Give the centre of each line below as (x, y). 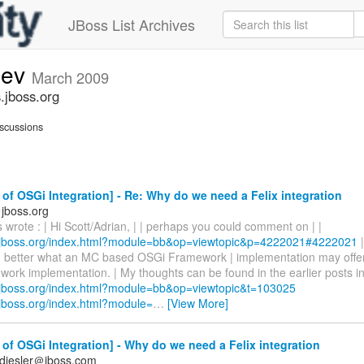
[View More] (198, 303)
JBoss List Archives (132, 24)
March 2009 (70, 77)
